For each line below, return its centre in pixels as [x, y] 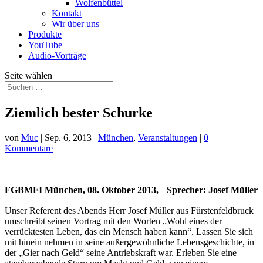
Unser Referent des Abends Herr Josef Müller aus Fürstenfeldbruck [129, 210]
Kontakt [67, 13]
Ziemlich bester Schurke [79, 112]
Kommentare [29, 148]
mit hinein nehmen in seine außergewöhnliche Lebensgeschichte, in [129, 242]
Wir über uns [75, 24]
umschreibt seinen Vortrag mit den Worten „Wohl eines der [113, 221]
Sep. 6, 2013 [68, 137]
